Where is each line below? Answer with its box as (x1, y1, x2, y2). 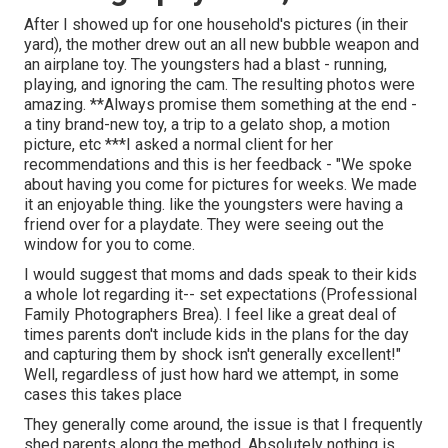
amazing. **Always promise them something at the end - (24, 95, 417, 115)
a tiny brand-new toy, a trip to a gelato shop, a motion (24, 115, 390, 135)
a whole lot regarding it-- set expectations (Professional (24, 285, 417, 305)
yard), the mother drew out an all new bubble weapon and (24, 35, 419, 55)
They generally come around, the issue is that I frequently (24, 415, 423, 435)
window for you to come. (24, 235, 195, 255)
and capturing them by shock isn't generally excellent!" (24, 345, 401, 365)
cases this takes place (24, 385, 182, 405)
